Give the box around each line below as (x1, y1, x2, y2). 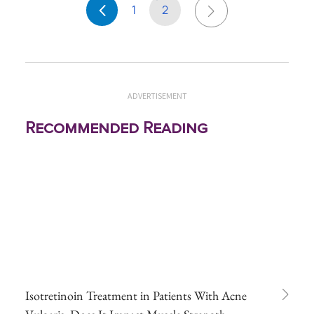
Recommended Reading (25, 119, 207, 137)
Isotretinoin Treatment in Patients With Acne (25, 287, 247, 303)
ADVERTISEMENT (127, 90, 187, 101)
